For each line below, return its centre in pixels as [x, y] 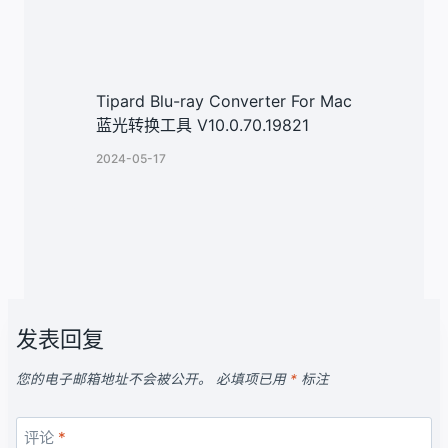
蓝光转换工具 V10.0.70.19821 [202, 125]
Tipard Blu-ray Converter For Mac [224, 101]
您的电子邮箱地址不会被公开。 [114, 379]
